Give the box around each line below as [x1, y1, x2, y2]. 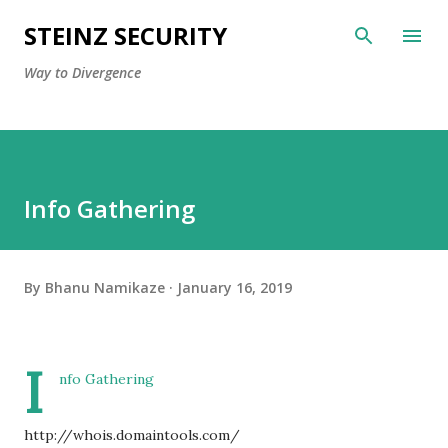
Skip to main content [154, 16, 294, 34]
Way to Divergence [24, 63, 141, 82]
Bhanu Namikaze [45, 277, 165, 297]
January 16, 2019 [177, 277, 292, 297]
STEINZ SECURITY [24, 19, 227, 52]
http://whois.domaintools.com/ [24, 426, 240, 444]
